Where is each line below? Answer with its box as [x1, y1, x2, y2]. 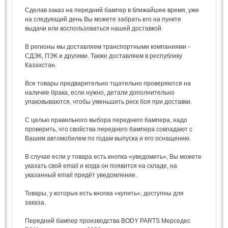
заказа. [24, 198, 46, 206]
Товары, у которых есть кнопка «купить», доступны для [24, 189, 184, 197]
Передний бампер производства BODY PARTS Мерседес [24, 217, 190, 224]
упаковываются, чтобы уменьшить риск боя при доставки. [24, 98, 192, 105]
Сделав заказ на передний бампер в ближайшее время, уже [24, 6, 199, 14]
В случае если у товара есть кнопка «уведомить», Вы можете [24, 153, 202, 160]
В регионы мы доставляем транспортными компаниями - [24, 43, 190, 50]
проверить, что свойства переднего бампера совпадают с [24, 125, 192, 133]
